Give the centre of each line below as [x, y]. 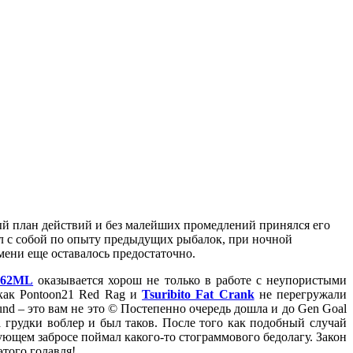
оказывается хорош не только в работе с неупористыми [190, 281]
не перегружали [301, 295]
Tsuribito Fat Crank [198, 295]
